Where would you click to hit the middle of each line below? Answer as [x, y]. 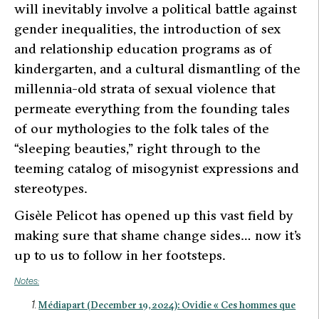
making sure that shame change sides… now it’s [158, 235]
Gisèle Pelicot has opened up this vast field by [153, 215]
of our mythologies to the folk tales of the [142, 128]
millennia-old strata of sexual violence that [145, 88]
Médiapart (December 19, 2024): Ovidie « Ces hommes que [167, 305]
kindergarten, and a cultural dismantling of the [157, 68]
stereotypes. [51, 188]
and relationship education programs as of [143, 48]
